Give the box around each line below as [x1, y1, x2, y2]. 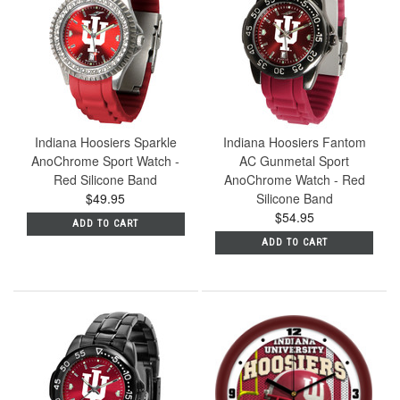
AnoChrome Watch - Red [223, 170, 365, 188]
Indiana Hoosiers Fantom [222, 132, 366, 151]
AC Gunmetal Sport [239, 151, 350, 170]
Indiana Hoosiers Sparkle [34, 132, 177, 151]
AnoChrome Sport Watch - [31, 151, 180, 170]
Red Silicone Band [54, 170, 158, 188]
